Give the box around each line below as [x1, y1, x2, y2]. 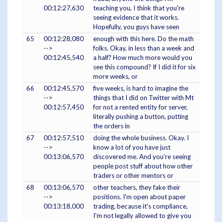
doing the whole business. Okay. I [93, 134, 189, 142]
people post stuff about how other [93, 162, 193, 170]
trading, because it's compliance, [93, 202, 188, 211]
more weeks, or [93, 72, 138, 81]
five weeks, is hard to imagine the [93, 84, 188, 93]
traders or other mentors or [93, 171, 173, 180]
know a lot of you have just [93, 143, 170, 152]
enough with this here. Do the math [93, 35, 194, 43]
